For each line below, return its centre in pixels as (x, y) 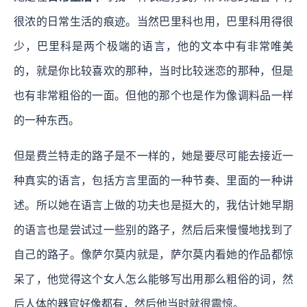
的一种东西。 (47, 121)
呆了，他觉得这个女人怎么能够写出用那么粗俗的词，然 (153, 280)
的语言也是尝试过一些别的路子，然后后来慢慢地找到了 (153, 230)
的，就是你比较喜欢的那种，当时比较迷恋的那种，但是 (153, 71)
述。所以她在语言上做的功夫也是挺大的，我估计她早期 (153, 206)
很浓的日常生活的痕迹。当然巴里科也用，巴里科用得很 (153, 22)
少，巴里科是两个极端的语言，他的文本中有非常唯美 (153, 47)
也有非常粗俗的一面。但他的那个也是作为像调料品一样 (153, 96)
